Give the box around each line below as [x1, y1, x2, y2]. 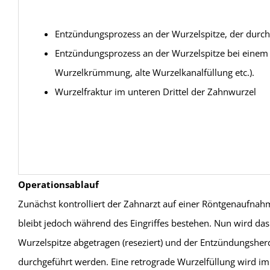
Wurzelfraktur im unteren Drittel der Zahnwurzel [54, 86, 256, 98]
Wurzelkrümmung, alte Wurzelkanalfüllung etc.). [54, 66, 254, 78]
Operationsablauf [17, 178, 99, 190]
